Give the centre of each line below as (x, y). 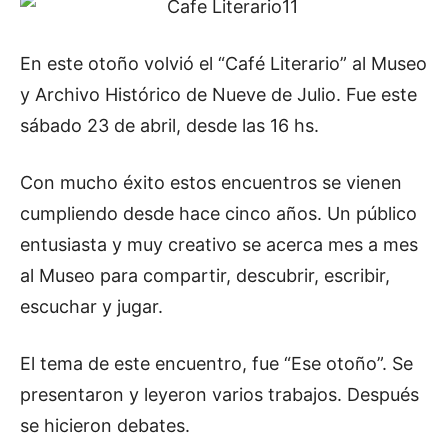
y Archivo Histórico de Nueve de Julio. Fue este (218, 94)
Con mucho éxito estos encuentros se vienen (211, 182)
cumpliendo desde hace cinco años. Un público (218, 213)
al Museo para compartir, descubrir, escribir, (205, 275)
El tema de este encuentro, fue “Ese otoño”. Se (216, 363)
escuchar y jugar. (91, 306)
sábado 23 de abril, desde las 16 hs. (169, 125)
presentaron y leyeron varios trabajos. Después (219, 394)
